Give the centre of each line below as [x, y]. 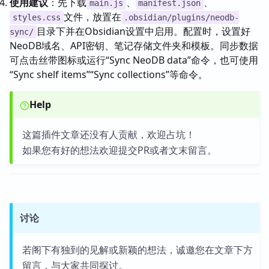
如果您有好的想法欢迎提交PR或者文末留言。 [119, 150]
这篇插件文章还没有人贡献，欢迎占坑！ [108, 134]
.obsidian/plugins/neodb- [182, 17]
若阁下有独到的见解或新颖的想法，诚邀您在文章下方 [137, 250]
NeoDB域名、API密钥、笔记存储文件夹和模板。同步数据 [134, 46]
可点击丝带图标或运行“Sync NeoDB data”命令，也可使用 [134, 60]
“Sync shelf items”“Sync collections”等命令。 [109, 74]
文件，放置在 [92, 17]
